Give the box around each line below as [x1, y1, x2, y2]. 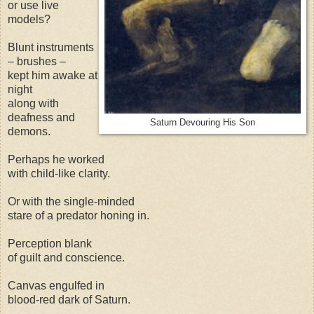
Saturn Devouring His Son [150, 116, 255, 128]
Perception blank [8, 237, 92, 250]
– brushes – [8, 55, 66, 67]
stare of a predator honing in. [8, 209, 149, 221]
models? [8, 13, 50, 25]
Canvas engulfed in [8, 279, 104, 292]
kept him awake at [8, 69, 97, 81]
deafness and [8, 111, 75, 123]
